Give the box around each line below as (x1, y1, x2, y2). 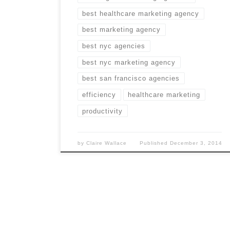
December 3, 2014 (169, 140, 222, 146)
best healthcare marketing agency (82, 9, 200, 17)
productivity (82, 107, 123, 115)
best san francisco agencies (82, 74, 180, 83)
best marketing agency (82, 26, 161, 34)
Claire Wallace (86, 140, 127, 146)
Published (139, 140, 170, 146)
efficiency (82, 90, 117, 99)
